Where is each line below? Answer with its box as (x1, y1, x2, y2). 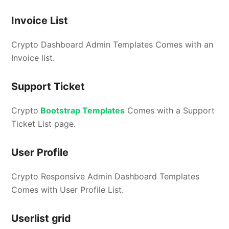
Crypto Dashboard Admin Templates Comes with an (11, 39, 214, 50)
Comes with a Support (125, 105, 215, 116)
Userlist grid (11, 212, 72, 224)
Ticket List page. (11, 118, 76, 129)
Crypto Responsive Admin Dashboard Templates (11, 171, 200, 181)
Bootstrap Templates (38, 105, 125, 116)
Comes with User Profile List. (11, 184, 124, 195)
